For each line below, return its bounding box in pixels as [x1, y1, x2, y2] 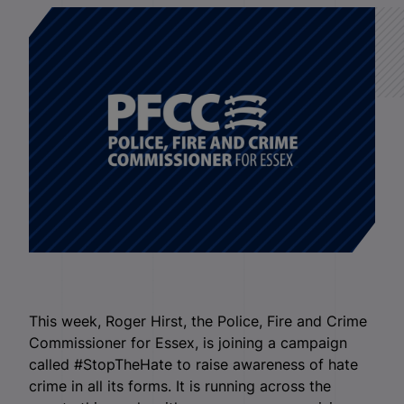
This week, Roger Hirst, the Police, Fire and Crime [29, 312, 367, 331]
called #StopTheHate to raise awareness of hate [29, 355, 358, 374]
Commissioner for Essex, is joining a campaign [29, 334, 347, 353]
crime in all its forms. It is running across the [29, 377, 331, 396]
